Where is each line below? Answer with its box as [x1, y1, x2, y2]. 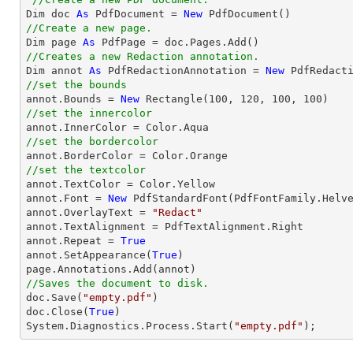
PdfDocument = [89, 8, 184, 20]
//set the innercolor [26, 107, 152, 119]
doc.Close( [26, 306, 89, 318]
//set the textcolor [26, 164, 146, 176]
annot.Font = [26, 192, 108, 204]
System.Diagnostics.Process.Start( [26, 320, 234, 332]
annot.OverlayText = [26, 206, 152, 218]
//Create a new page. [26, 22, 152, 34]
